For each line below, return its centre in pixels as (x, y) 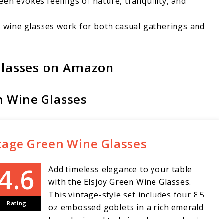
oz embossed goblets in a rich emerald (126, 208)
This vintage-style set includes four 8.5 (127, 195)
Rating (17, 203)
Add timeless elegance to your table (120, 169)
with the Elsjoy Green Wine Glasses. (120, 182)
